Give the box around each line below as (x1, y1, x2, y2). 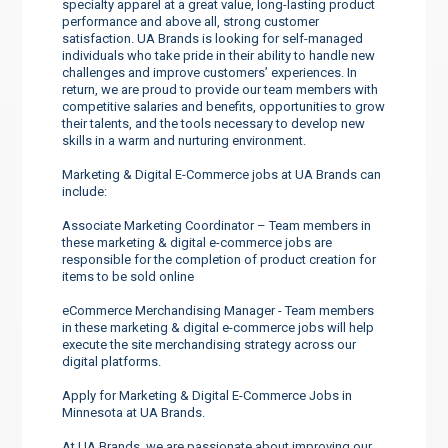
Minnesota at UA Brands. (62, 404, 206, 420)
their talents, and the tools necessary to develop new (62, 115, 366, 131)
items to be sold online (62, 268, 195, 284)
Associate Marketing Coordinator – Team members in (62, 217, 372, 233)
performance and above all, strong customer (62, 13, 320, 29)
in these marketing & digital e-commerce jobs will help (62, 319, 375, 335)
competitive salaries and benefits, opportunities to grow (62, 98, 386, 114)
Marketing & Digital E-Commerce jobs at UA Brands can (62, 166, 382, 182)
